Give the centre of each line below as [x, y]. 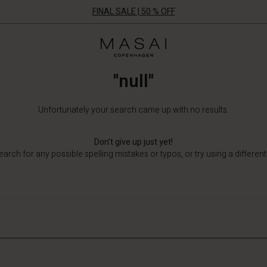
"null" [133, 82]
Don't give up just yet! [133, 142]
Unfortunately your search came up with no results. [133, 110]
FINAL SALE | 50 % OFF [133, 12]
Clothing [181, 52]
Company [183, 64]
